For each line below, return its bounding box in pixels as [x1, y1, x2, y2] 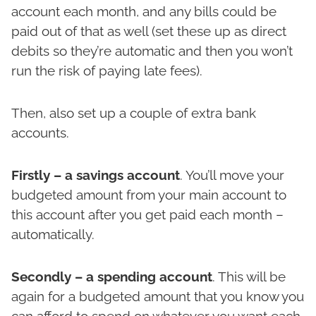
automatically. [11, 226, 95, 243]
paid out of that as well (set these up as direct [11, 23, 286, 39]
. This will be [212, 269, 286, 285]
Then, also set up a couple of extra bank [11, 105, 256, 121]
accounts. [11, 125, 69, 141]
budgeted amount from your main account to [11, 187, 286, 203]
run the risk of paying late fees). [11, 63, 202, 79]
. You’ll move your [180, 167, 284, 183]
